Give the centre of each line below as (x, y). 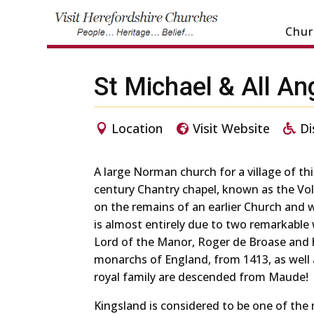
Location (137, 129)
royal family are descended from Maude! (202, 277)
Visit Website (231, 129)
